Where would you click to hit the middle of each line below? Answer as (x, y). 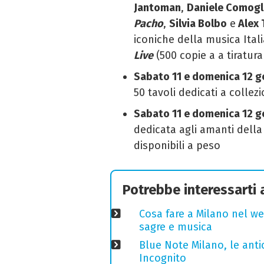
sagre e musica (175, 227)
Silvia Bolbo (198, 23)
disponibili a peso (177, 145)
